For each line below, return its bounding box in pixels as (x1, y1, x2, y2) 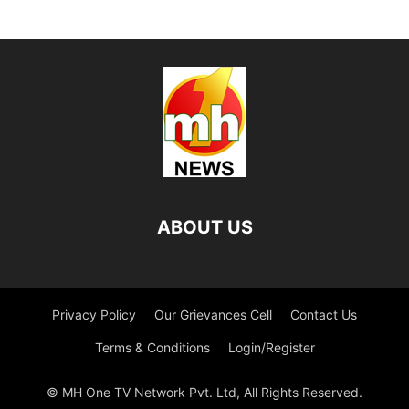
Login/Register (227, 340, 315, 355)
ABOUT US (156, 216, 253, 238)
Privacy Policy (52, 307, 136, 322)
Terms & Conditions (94, 340, 210, 355)
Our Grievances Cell (154, 307, 272, 322)
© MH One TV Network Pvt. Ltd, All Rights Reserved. (47, 384, 362, 400)
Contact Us (290, 307, 357, 322)
